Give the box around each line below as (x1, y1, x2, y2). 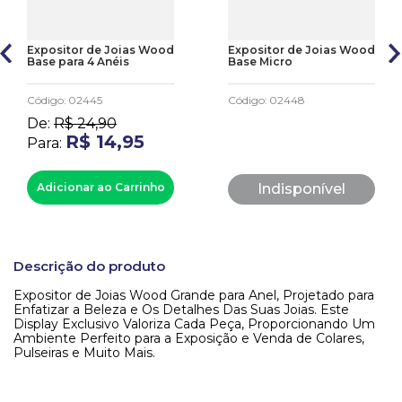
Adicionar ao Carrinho (36, 180, 165, 194)
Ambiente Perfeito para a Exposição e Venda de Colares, (13, 330, 364, 346)
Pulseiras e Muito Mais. (13, 345, 155, 361)
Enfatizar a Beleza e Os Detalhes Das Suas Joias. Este (13, 301, 349, 318)
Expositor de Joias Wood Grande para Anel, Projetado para (13, 287, 374, 303)
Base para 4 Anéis (27, 55, 129, 68)
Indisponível (258, 180, 345, 197)
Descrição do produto (13, 258, 165, 275)
